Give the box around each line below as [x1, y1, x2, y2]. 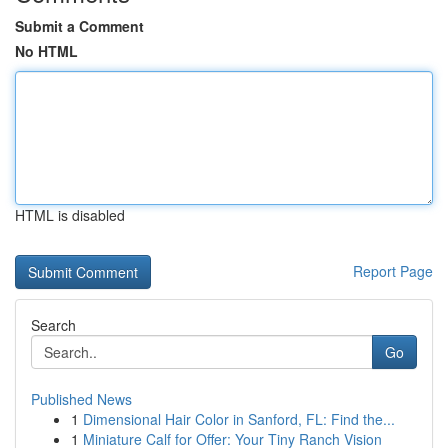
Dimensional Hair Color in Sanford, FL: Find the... [83, 409, 395, 429]
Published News [31, 389, 132, 409]
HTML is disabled [15, 205, 125, 225]
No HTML [15, 41, 78, 61]
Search [31, 315, 76, 335]
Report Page [353, 261, 433, 281]
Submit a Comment [15, 16, 144, 36]
